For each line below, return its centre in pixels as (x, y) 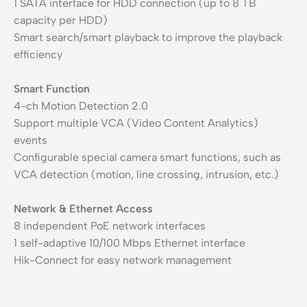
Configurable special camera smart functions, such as (147, 157)
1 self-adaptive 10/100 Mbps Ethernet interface (130, 243)
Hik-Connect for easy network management (123, 260)
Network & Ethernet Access (83, 208)
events (30, 140)
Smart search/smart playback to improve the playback (148, 37)
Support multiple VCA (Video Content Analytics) (136, 123)
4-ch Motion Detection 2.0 (81, 106)
